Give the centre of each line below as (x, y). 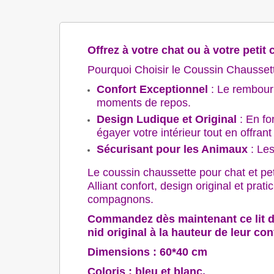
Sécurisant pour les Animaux (172, 149)
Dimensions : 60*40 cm (147, 252)
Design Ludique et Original (167, 119)
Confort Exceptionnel (152, 89)
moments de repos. (144, 103)
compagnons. (120, 199)
